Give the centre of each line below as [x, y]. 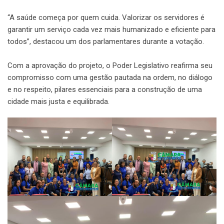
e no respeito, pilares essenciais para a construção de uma [105, 89]
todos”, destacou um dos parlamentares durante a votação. [106, 41]
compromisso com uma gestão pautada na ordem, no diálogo [110, 77]
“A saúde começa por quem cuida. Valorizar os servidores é [106, 17]
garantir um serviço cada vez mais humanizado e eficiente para [111, 29]
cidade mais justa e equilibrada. [58, 101]
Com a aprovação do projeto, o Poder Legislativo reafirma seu [110, 65]
